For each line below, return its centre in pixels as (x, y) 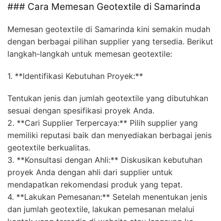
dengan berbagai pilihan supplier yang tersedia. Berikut (110, 42)
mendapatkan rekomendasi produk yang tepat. (95, 185)
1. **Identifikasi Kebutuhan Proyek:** (75, 76)
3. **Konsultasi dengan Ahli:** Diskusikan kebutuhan (105, 160)
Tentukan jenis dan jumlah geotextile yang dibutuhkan (108, 98)
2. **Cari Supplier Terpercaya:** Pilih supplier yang (103, 123)
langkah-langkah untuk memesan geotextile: (90, 54)
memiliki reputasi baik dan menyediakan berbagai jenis (110, 135)
